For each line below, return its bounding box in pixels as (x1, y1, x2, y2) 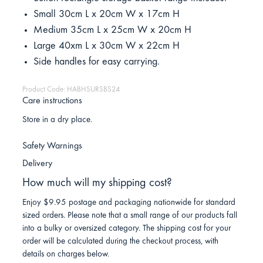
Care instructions (22, 96, 83, 106)
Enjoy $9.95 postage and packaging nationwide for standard (22, 198, 236, 208)
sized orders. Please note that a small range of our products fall (22, 211, 238, 221)
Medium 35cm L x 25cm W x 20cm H (33, 25, 191, 36)
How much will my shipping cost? (22, 177, 173, 189)
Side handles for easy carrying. (33, 57, 160, 68)
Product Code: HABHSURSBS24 (22, 86, 120, 95)
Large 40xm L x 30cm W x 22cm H (33, 41, 180, 52)
